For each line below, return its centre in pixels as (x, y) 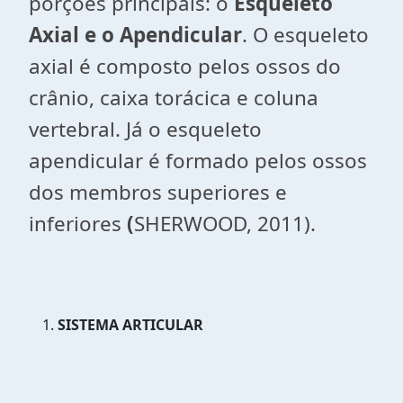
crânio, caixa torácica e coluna (174, 98)
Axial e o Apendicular (135, 35)
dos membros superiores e (158, 192)
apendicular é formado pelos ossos (198, 161)
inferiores (75, 224)
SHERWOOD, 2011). (225, 224)
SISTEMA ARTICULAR (130, 325)
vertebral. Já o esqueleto (145, 129)
